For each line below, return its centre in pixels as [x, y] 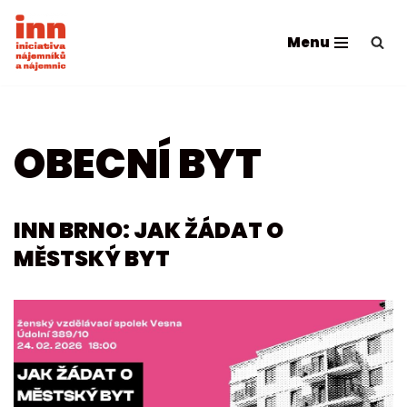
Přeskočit [45, 48]
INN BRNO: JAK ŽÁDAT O [149, 230]
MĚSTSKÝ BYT [92, 258]
